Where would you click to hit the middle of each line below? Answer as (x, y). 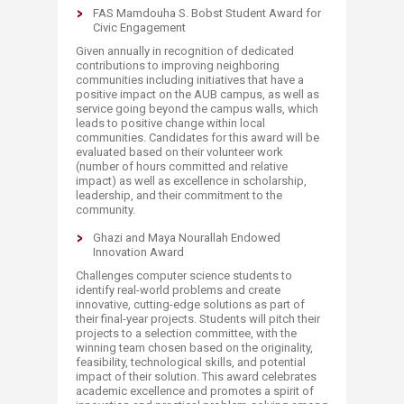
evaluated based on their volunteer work (179, 152)
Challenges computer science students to (184, 275)
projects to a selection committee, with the (186, 333)
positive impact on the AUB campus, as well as (197, 94)
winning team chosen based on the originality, (194, 348)
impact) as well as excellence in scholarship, (191, 181)
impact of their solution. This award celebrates (196, 376)
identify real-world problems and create (178, 290)
